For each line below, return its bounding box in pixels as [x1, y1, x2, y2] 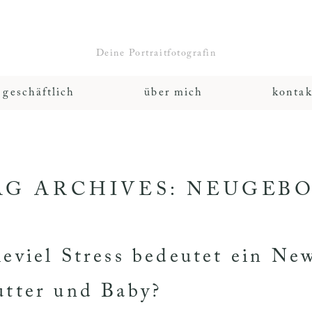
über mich [144, 86, 203, 98]
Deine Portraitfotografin [95, 48, 217, 58]
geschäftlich [3, 86, 75, 98]
